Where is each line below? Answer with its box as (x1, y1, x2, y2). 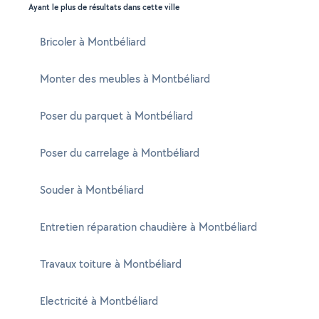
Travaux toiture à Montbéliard (40, 256, 182, 271)
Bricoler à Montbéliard (40, 34, 146, 49)
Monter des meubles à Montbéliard (40, 71, 210, 86)
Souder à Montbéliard (40, 182, 144, 197)
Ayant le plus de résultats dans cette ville (28, 1, 179, 13)
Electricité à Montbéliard (40, 293, 158, 308)
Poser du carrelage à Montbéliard (40, 145, 199, 160)
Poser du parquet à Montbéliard (40, 108, 193, 123)
